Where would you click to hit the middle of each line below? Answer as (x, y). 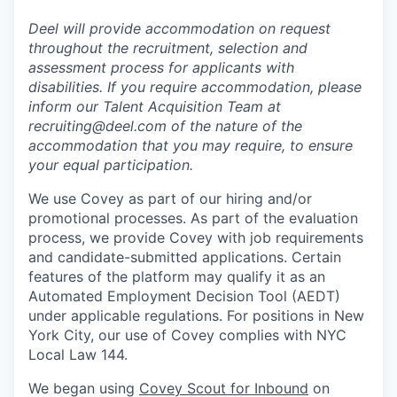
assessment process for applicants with (161, 68)
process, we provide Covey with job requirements (196, 238)
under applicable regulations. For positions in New (196, 316)
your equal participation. (111, 165)
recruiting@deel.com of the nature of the (165, 126)
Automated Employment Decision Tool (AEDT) (184, 296)
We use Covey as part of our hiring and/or (170, 199)
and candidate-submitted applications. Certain (185, 257)
